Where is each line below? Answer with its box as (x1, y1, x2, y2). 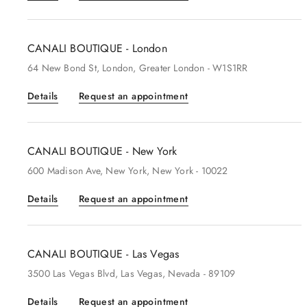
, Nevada (162, 267, 201, 280)
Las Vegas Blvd (53, 267, 115, 280)
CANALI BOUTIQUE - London (27, 40, 167, 56)
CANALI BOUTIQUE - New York (27, 143, 177, 159)
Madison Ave (47, 164, 101, 177)
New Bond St (41, 61, 97, 75)
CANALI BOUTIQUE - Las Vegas (27, 246, 180, 262)
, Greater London (133, 61, 205, 75)
